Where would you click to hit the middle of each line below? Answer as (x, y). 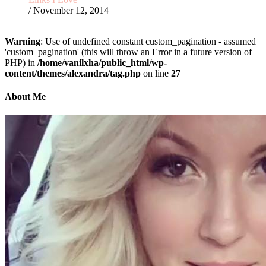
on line (156, 73)
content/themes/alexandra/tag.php (73, 73)
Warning (23, 41)
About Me (25, 96)
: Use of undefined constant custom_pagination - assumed (148, 41)
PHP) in (21, 62)
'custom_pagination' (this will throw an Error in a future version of (128, 52)
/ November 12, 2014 (69, 10)
